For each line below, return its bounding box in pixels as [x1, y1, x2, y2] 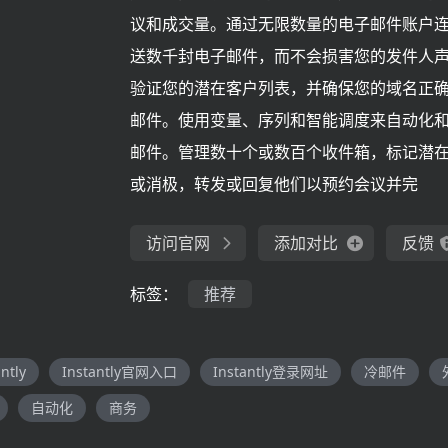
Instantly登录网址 [213, 362, 329, 381]
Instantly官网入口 [62, 362, 178, 381]
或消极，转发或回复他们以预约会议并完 [130, 173, 419, 195]
